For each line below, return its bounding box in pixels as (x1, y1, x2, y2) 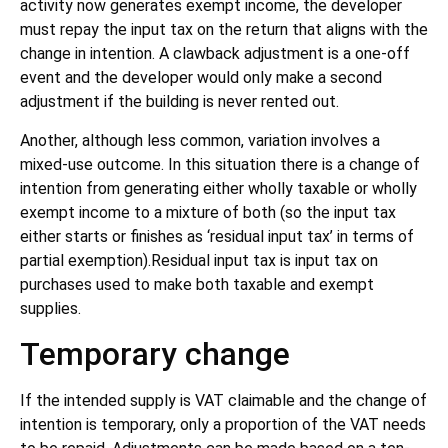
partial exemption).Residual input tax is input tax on (20, 250, 378, 270)
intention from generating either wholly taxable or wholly (20, 178, 417, 198)
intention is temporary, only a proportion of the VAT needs (20, 414, 426, 434)
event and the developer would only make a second (20, 68, 382, 88)
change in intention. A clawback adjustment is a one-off (20, 44, 410, 64)
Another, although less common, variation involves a (20, 130, 380, 150)
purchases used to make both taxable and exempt (20, 274, 374, 294)
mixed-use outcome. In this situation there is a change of (20, 154, 420, 174)
